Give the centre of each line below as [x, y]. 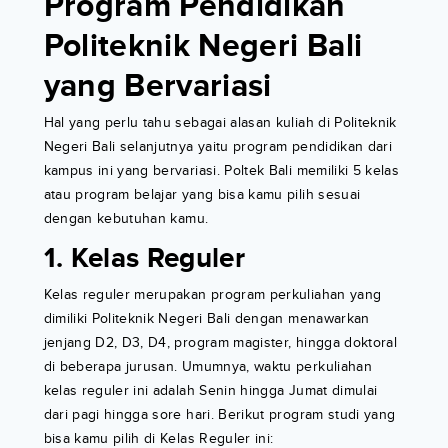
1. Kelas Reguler [144, 259]
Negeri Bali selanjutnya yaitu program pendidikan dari [218, 147]
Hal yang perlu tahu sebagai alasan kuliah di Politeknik [220, 123]
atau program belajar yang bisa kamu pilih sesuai [202, 195]
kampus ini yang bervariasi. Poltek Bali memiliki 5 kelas [221, 171]
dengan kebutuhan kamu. [126, 219]
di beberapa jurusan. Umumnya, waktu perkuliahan [207, 367]
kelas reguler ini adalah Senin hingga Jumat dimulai [210, 391]
